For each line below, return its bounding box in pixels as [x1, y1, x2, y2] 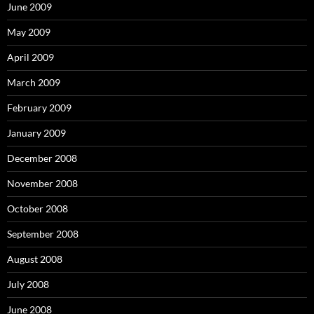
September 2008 [7, 228, 78, 240]
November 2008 [7, 177, 78, 189]
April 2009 [7, 51, 54, 63]
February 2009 [7, 102, 71, 114]
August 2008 [7, 253, 62, 265]
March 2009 [7, 76, 60, 88]
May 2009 [7, 26, 50, 38]
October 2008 [7, 203, 68, 214]
